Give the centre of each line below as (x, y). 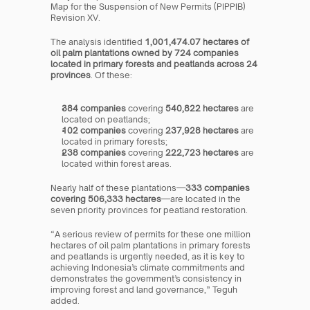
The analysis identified (98, 42)
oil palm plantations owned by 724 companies (145, 53)
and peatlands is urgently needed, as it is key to (148, 256)
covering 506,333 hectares (106, 199)
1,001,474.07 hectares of (197, 42)
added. (65, 300)
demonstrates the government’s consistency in (146, 278)
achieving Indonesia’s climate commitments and (148, 267)
